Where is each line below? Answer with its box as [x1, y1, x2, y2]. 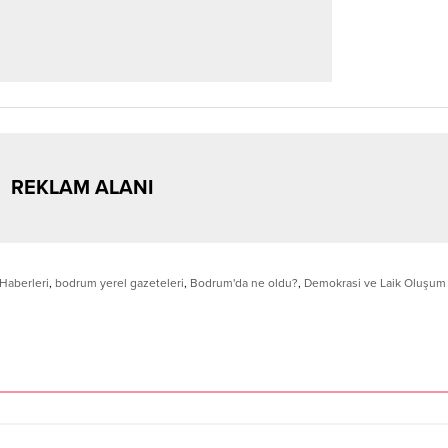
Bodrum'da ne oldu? [190, 275, 298, 290]
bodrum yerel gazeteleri [55, 275, 184, 290]
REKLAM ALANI [10, 175, 153, 200]
